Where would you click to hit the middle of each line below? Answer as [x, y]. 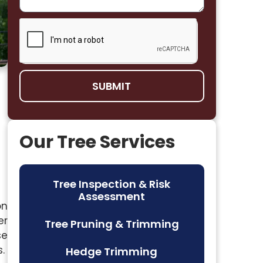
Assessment [112, 196]
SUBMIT [112, 86]
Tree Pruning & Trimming [112, 224]
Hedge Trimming [112, 252]
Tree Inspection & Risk [112, 184]
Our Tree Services [97, 142]
